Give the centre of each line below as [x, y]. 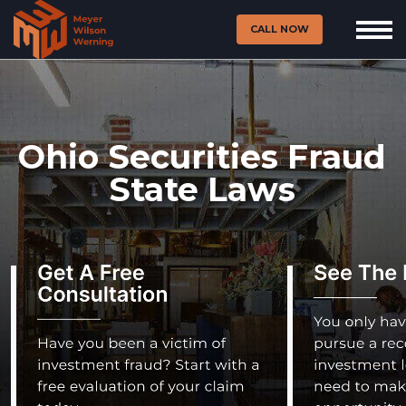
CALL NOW [280, 29]
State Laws [202, 189]
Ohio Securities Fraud [202, 157]
